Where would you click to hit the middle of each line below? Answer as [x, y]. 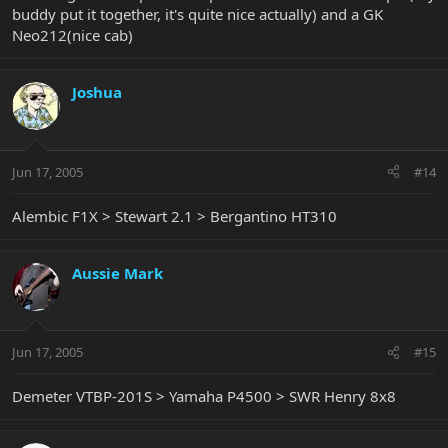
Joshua [97, 92]
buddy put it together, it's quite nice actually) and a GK [197, 14]
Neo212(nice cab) [72, 35]
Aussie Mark [117, 272]
